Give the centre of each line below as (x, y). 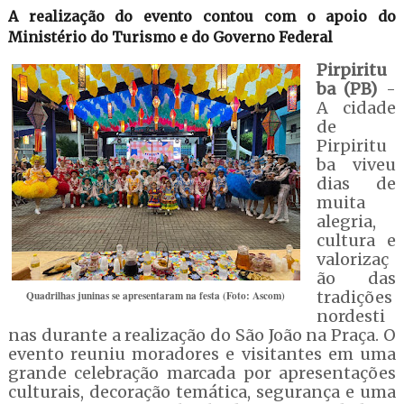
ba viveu (356, 165)
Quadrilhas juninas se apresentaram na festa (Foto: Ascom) (156, 295)
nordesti (350, 316)
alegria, (346, 221)
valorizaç (352, 259)
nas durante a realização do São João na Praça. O (202, 335)
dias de (356, 184)
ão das (356, 278)
